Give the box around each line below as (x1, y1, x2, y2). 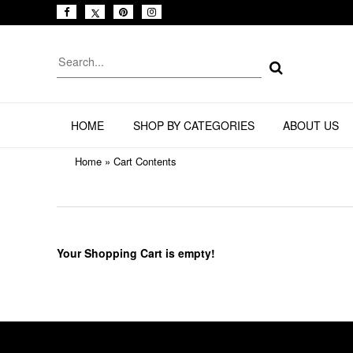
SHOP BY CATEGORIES (132, 117, 255, 134)
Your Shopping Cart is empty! (57, 245, 215, 262)
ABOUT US (282, 117, 339, 134)
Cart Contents (113, 154, 176, 169)
